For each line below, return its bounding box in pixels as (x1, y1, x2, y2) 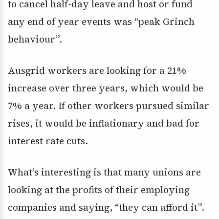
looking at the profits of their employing (8, 183, 190, 197)
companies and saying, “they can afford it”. (8, 201, 204, 214)
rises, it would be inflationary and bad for (8, 117, 199, 130)
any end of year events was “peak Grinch (8, 15, 195, 28)
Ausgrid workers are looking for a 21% (8, 64, 186, 77)
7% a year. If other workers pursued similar (8, 99, 209, 112)
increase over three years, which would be (8, 82, 203, 95)
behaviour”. (8, 33, 62, 46)
